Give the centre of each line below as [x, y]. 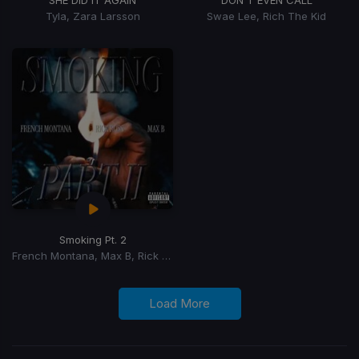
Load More [179, 303]
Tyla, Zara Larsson [93, 16]
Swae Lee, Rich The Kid [266, 16]
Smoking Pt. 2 [93, 239]
